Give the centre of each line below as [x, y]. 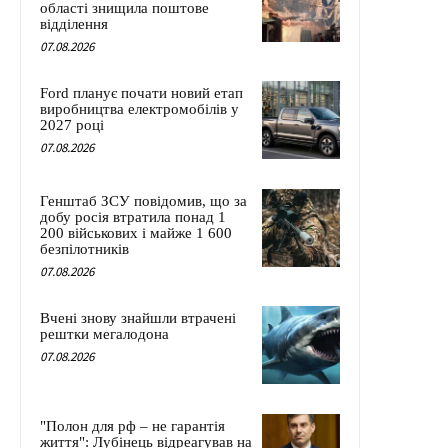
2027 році [72, 125]
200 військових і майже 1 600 [136, 233]
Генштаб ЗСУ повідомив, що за [143, 201]
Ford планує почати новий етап [141, 93]
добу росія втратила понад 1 [133, 217]
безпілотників [84, 249]
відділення [74, 24]
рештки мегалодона [104, 334]
